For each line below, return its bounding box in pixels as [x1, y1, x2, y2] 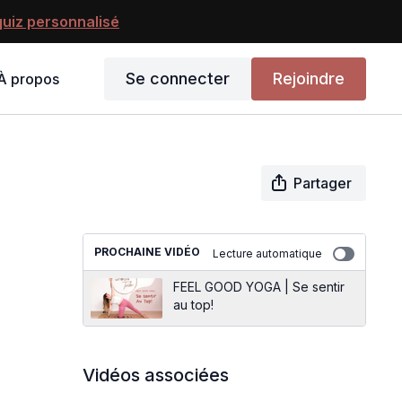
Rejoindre [272, 68, 345, 88]
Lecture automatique [212, 247, 322, 260]
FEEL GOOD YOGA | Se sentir [172, 279, 345, 294]
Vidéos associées [82, 364, 229, 386]
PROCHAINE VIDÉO [93, 245, 200, 258]
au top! [172, 297, 214, 312]
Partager [293, 174, 352, 192]
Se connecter [125, 68, 230, 88]
